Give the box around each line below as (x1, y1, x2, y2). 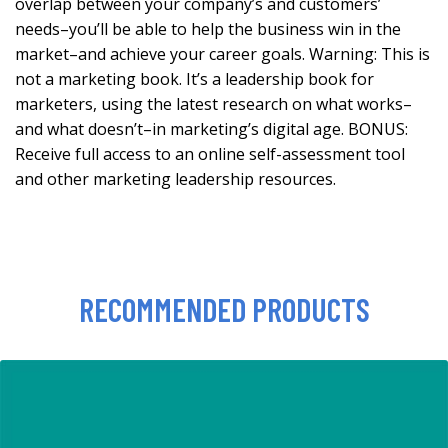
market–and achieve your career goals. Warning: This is (15, 43, 430, 65)
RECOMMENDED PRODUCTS (78, 290, 370, 328)
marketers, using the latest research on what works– (15, 93, 412, 115)
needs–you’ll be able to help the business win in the (15, 18, 401, 40)
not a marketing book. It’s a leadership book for (15, 68, 374, 90)
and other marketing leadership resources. (15, 168, 336, 190)
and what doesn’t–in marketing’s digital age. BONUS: (15, 118, 408, 140)
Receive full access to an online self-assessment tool (15, 143, 405, 165)
